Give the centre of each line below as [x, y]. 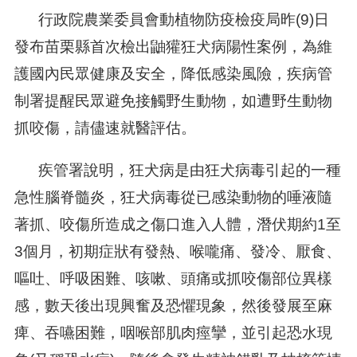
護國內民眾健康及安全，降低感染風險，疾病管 [173, 74]
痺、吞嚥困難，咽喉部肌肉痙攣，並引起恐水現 [173, 333]
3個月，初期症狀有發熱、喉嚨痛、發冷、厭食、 [177, 252]
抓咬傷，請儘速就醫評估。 [105, 128]
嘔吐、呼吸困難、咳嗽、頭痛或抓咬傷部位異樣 [173, 279]
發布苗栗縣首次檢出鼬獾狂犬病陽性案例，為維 [173, 47]
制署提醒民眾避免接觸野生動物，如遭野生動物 [173, 101]
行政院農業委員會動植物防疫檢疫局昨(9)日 [171, 20]
